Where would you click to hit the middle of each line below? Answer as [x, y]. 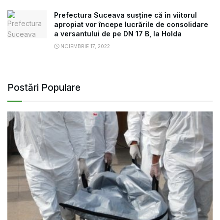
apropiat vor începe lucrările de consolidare [131, 25]
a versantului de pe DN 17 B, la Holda [118, 34]
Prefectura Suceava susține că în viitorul [125, 15]
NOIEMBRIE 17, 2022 [84, 46]
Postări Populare [44, 88]
